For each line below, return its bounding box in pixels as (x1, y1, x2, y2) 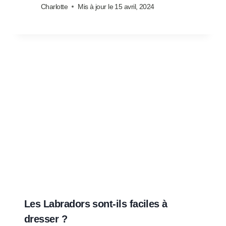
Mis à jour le (78, 3, 114, 11)
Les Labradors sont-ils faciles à (24, 198, 167, 210)
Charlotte (41, 3, 68, 11)
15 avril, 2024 (115, 3, 154, 11)
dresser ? (24, 213, 68, 225)
